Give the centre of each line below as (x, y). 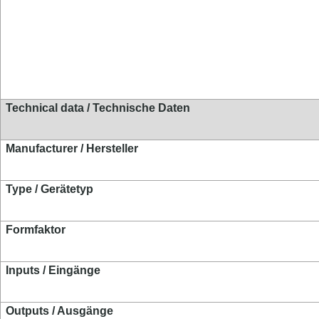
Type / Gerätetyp (50, 189)
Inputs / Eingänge (53, 270)
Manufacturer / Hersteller (72, 148)
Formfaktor (36, 230)
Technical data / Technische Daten (98, 108)
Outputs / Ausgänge (60, 311)
